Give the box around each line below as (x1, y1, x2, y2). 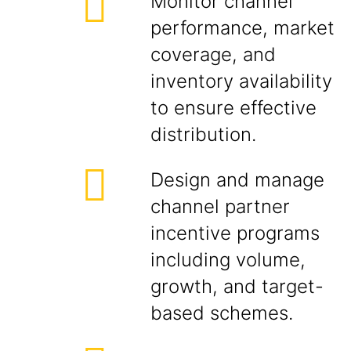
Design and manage (150, 168, 324, 191)
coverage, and (150, 43, 276, 66)
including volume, (150, 248, 306, 271)
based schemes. (150, 302, 293, 324)
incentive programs (150, 222, 320, 244)
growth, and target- (150, 275, 324, 298)
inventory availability (150, 70, 332, 92)
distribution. (150, 123, 256, 146)
